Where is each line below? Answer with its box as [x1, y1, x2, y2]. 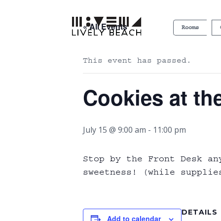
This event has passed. [83, 56, 191, 65]
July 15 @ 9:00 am [83, 124, 146, 135]
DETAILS [182, 208, 218, 217]
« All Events [83, 21, 127, 32]
